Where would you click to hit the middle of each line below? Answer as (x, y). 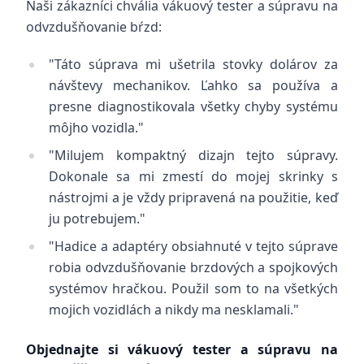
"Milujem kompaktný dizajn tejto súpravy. (193, 155)
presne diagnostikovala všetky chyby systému (193, 106)
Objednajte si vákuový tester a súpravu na (182, 349)
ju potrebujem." (97, 219)
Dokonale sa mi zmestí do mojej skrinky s (193, 176)
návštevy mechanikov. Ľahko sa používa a (193, 85)
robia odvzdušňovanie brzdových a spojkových (193, 267)
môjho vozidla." (96, 128)
